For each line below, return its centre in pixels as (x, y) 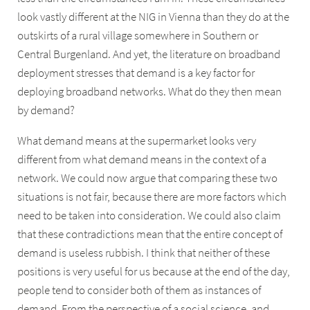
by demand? (46, 111)
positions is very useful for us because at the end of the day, (154, 271)
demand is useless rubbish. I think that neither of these (144, 253)
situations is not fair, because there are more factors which (152, 197)
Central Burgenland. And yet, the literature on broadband (149, 55)
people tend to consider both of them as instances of (139, 290)
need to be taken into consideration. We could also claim (149, 215)
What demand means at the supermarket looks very (137, 140)
